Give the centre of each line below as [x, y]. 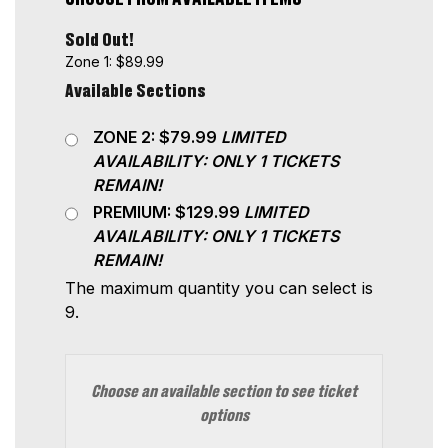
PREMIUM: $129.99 [168, 212]
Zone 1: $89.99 [114, 61]
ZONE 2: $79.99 [156, 137]
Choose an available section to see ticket [224, 391]
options [224, 415]
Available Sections [135, 91]
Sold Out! [99, 40]
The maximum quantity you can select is [219, 287]
